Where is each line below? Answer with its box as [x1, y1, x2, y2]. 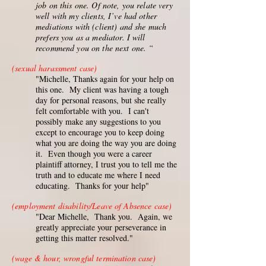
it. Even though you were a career [36, 148, 152, 159]
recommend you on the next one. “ [36, 42, 154, 53]
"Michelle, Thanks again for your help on [36, 73, 174, 84]
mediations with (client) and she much [36, 21, 167, 32]
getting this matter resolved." [36, 232, 133, 243]
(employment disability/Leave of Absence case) [12, 200, 172, 211]
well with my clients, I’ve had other [36, 10, 157, 21]
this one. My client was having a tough [36, 84, 169, 95]
